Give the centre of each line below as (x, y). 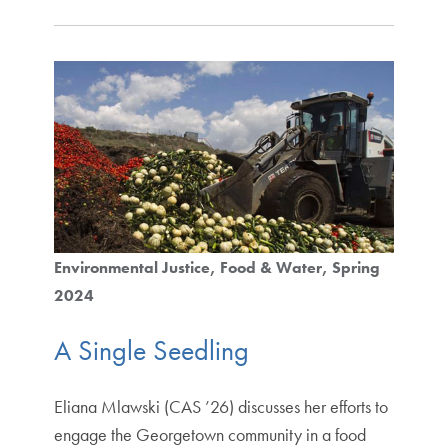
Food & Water (270, 267)
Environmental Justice (131, 267)
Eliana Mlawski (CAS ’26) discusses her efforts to (220, 406)
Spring (355, 267)
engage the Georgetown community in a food (209, 434)
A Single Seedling (154, 350)
